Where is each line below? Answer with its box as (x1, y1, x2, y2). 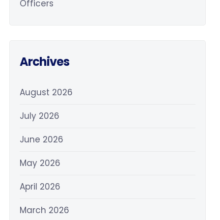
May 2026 (20, 157, 61, 169)
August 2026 (20, 86, 73, 98)
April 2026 (20, 181, 61, 192)
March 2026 (20, 204, 70, 216)
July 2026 (20, 110, 60, 122)
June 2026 (20, 134, 64, 145)
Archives (20, 54, 70, 70)
